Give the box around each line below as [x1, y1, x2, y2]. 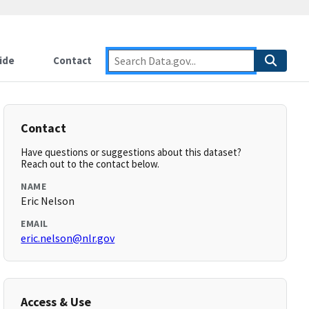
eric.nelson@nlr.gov [21, 231, 115, 245]
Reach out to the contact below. [21, 157, 160, 170]
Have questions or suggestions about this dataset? [21, 146, 242, 159]
